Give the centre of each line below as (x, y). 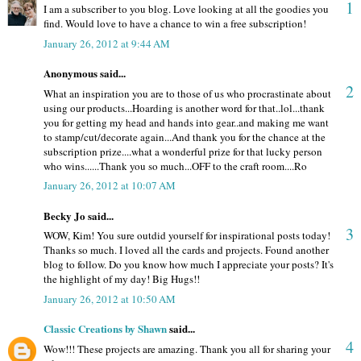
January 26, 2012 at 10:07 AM (110, 186)
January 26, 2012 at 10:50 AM (110, 299)
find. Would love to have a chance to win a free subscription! (175, 24)
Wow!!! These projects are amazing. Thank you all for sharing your (187, 349)
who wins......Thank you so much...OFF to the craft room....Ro (175, 166)
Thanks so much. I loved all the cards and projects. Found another (186, 250)
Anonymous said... (85, 73)
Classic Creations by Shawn (105, 329)
